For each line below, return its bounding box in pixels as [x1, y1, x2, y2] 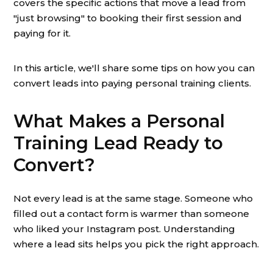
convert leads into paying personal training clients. [13, 77, 251, 89]
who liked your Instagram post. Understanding [13, 223, 235, 235]
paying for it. [13, 27, 71, 39]
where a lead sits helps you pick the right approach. [13, 238, 259, 250]
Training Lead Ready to [13, 132, 223, 154]
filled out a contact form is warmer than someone [13, 208, 249, 219]
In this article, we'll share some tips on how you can [13, 62, 255, 74]
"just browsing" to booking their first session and [13, 12, 242, 24]
